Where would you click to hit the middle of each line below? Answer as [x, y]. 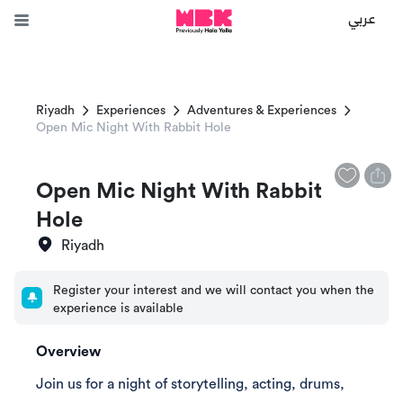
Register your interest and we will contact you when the [214, 291]
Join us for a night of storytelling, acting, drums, [190, 384]
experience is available [119, 309]
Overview [68, 352]
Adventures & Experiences [262, 111]
